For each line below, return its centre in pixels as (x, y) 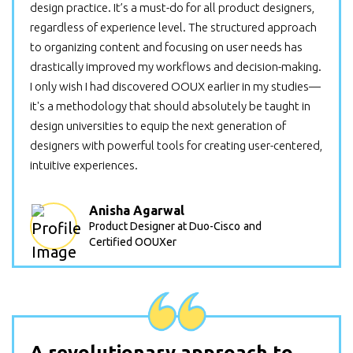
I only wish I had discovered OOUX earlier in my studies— (175, 86)
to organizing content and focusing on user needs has (166, 47)
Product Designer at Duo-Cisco (165, 226)
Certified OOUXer (133, 242)
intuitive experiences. (84, 165)
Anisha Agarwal (137, 210)
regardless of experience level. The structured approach (173, 27)
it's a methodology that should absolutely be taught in (170, 106)
